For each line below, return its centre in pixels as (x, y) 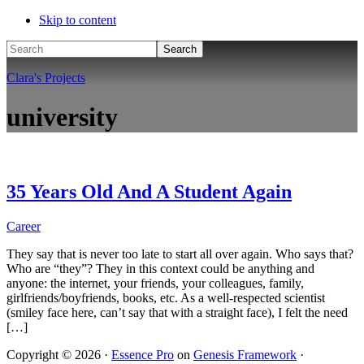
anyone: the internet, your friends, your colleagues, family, (155, 283)
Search (23, 47)
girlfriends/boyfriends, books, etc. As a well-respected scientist (166, 297)
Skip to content (78, 20)
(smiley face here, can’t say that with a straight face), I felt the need (177, 312)
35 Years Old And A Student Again (149, 191)
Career (24, 226)
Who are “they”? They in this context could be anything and (160, 268)
